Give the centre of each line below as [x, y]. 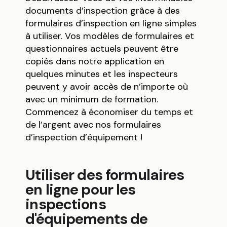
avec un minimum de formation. [92, 100]
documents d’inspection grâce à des [103, 11]
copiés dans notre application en [95, 62]
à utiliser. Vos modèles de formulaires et [110, 36]
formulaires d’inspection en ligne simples [111, 24]
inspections [66, 204]
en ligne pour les [81, 190]
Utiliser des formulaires [105, 175]
